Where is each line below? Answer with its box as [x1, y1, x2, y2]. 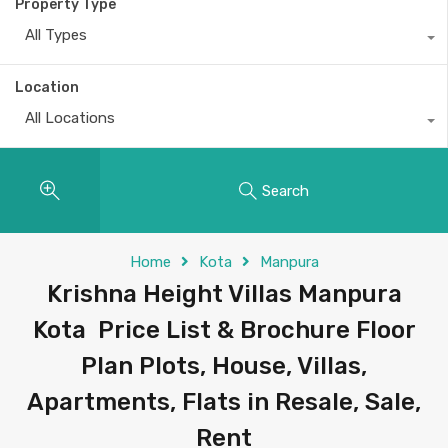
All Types [25, 26, 87, 44]
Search [262, 181, 309, 200]
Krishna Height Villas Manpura [46, 280, 402, 308]
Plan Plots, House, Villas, [81, 352, 367, 380]
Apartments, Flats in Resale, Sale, [27, 388, 421, 416]
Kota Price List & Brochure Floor [32, 316, 416, 344]
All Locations [25, 109, 115, 127]
